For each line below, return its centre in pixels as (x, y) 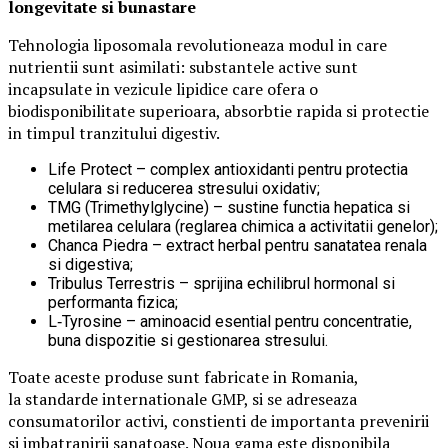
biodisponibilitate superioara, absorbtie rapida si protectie (218, 110)
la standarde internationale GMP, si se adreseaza (182, 398)
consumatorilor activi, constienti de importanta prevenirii (218, 420)
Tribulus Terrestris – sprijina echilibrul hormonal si (221, 283)
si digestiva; (90, 264)
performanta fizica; (113, 302)
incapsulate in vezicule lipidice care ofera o (163, 88)
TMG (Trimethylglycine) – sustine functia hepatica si (229, 207)
